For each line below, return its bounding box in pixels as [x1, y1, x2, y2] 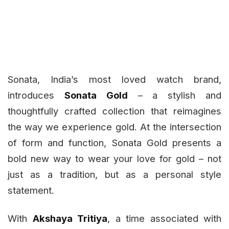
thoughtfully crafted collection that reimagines [8, 105, 221, 117]
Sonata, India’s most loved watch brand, [8, 74, 221, 85]
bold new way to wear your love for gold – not [8, 153, 221, 165]
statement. [8, 185, 57, 196]
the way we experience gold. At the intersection [8, 121, 221, 133]
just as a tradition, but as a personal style [8, 169, 221, 180]
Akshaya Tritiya [32, 213, 107, 224]
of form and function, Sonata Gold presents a [8, 137, 221, 149]
